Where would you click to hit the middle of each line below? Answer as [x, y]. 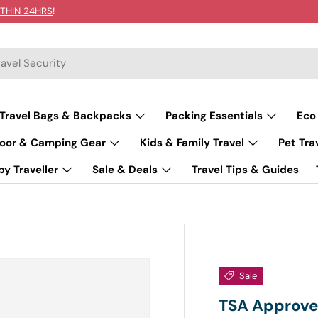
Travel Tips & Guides [245, 170]
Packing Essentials [214, 116]
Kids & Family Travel [192, 143]
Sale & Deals [125, 170]
